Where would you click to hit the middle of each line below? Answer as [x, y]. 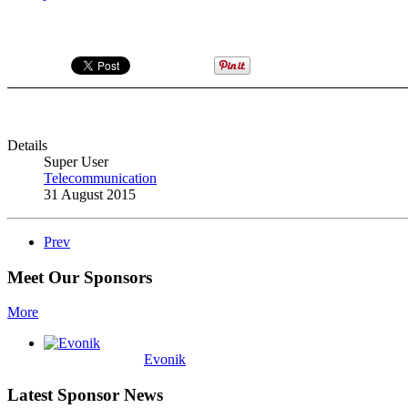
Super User [76, 161]
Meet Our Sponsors [80, 277]
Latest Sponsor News [85, 394]
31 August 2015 [90, 194]
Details [27, 145]
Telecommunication [100, 178]
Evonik [165, 360]
